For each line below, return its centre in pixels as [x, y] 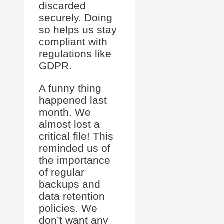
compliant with [73, 42]
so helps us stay [78, 30]
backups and [70, 184]
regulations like [75, 54]
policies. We [68, 208]
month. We [65, 112]
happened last [73, 100]
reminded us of [75, 148]
